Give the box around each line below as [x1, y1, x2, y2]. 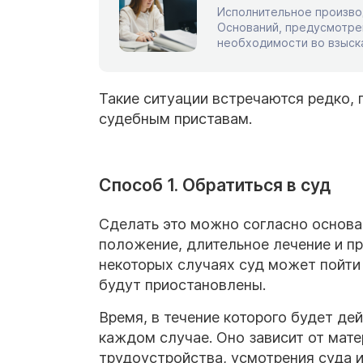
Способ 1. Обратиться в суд [99, 174, 331, 195]
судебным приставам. [99, 109, 252, 127]
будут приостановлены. [99, 275, 266, 293]
